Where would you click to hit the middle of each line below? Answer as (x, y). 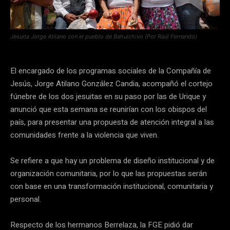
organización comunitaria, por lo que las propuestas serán (109, 173)
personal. (27, 199)
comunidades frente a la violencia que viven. (85, 135)
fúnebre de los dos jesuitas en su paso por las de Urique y (108, 96)
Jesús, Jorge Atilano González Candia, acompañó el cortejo (111, 83)
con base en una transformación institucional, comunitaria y (112, 186)
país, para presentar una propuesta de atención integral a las (112, 122)
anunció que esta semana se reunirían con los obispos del (109, 109)
